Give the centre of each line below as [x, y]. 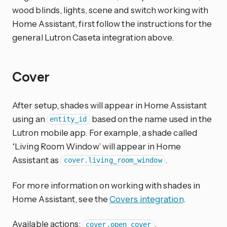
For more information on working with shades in [106, 185]
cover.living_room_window [113, 160]
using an [29, 119]
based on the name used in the [151, 119]
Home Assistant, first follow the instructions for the [112, 24]
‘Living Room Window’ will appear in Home [97, 146]
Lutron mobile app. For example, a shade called [105, 132]
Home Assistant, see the [61, 199]
